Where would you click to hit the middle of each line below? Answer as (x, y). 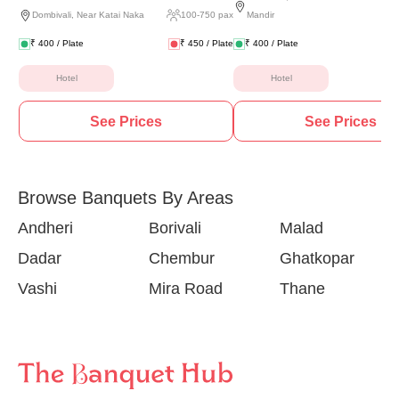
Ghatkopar (317, 259)
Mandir (261, 15)
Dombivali (52, 15)
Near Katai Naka (110, 15)
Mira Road (185, 289)
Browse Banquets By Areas (126, 198)
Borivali (175, 228)
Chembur (181, 259)
